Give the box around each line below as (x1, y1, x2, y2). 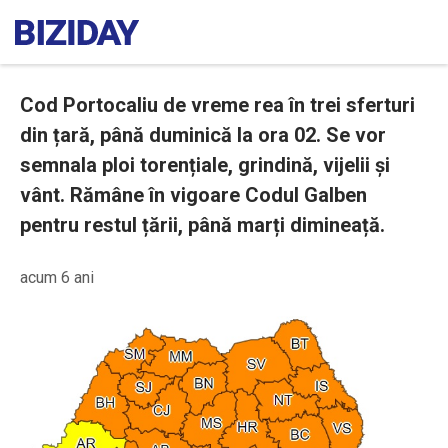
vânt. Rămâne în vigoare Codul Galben (20, 183, 367, 207)
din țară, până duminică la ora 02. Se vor (20, 123, 386, 147)
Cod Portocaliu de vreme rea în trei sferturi (20, 93, 415, 117)
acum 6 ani (20, 268, 94, 287)
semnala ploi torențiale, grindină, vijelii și (20, 153, 390, 177)
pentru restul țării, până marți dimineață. (20, 213, 385, 237)
